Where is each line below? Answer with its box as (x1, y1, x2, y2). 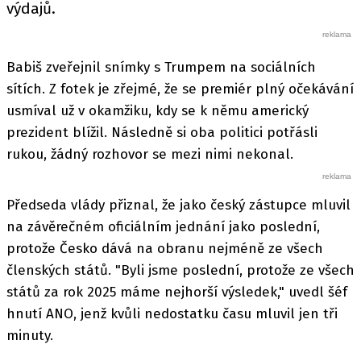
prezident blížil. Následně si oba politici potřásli (6, 123, 317, 141)
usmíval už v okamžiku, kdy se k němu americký (6, 102, 309, 119)
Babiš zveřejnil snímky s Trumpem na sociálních (6, 58, 316, 76)
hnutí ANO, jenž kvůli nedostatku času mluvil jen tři (6, 305, 338, 322)
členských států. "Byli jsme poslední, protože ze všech (6, 261, 355, 279)
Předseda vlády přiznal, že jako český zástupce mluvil (6, 196, 351, 214)
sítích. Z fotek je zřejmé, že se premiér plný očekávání (6, 80, 354, 98)
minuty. (6, 326, 57, 344)
